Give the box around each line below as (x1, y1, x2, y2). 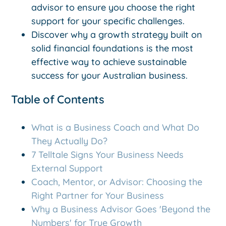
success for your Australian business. (31, 70, 188, 82)
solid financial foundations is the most (31, 42, 194, 54)
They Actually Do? (31, 135, 108, 147)
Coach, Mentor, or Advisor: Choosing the (31, 176, 203, 188)
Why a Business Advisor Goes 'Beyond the (31, 203, 211, 215)
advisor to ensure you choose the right (31, 2, 196, 14)
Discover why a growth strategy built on (31, 29, 203, 41)
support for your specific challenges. (31, 15, 185, 27)
